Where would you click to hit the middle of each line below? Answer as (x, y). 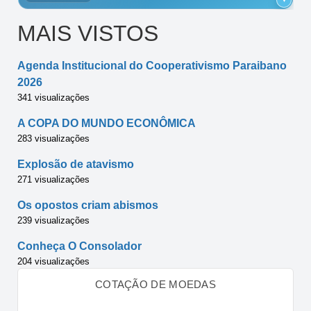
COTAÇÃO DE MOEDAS (155, 284)
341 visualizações (53, 97)
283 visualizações (53, 138)
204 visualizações (53, 261)
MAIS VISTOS (88, 33)
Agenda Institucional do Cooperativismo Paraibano (152, 65)
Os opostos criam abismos (88, 205)
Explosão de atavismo (76, 164)
